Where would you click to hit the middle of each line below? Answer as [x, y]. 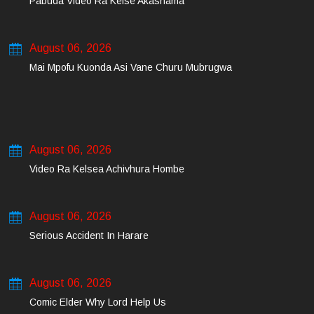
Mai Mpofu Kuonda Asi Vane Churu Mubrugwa [131, 67]
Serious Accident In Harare [89, 235]
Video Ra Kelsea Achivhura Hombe [107, 169]
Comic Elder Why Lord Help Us [98, 302]
